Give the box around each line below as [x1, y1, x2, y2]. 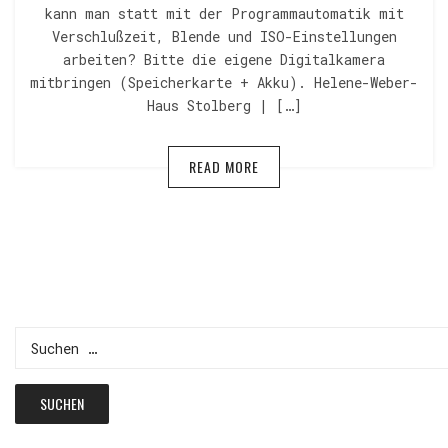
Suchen [14, 329, 62, 349]
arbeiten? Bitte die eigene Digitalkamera [63, 50, 385, 70]
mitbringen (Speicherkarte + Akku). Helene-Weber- [30, 73, 418, 93]
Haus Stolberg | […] [146, 96, 302, 116]
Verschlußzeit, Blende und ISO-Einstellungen [51, 27, 397, 47]
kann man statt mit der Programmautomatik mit [44, 4, 404, 24]
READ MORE [189, 156, 259, 178]
